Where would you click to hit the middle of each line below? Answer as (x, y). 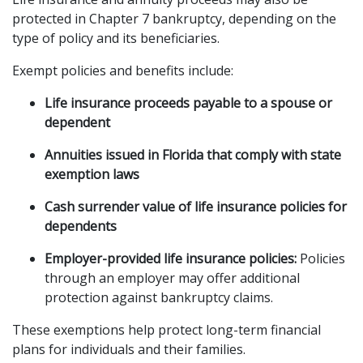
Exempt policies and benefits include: (123, 70)
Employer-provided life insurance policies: (171, 258)
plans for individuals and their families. (129, 349)
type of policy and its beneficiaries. (116, 38)
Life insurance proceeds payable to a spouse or (188, 103)
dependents (81, 226)
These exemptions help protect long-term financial (167, 330)
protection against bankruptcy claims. (159, 297)
